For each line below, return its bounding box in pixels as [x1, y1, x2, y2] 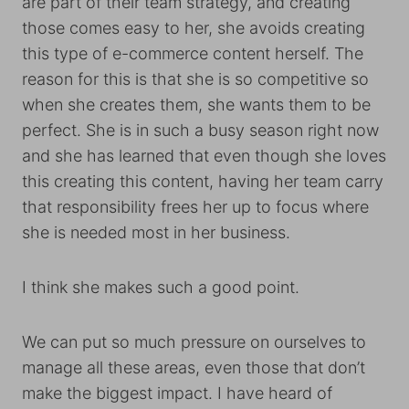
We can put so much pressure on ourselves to [22, 332, 366, 352]
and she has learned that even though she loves [22, 146, 386, 166]
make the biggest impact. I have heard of [22, 383, 332, 404]
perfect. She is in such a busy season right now [22, 121, 379, 141]
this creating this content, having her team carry [22, 172, 383, 192]
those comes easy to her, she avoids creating [22, 18, 365, 38]
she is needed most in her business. [22, 223, 290, 243]
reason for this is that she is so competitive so [22, 69, 369, 89]
